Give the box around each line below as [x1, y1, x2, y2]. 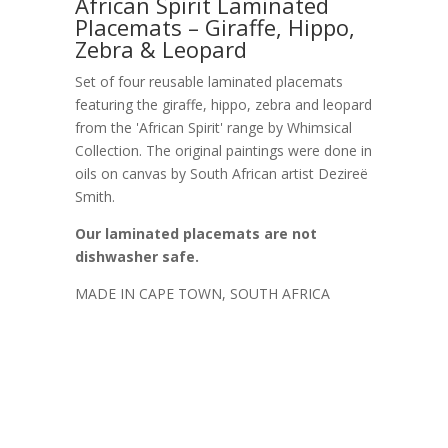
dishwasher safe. [74, 247, 199, 267]
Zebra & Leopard [74, 34, 247, 65]
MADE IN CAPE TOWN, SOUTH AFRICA [74, 284, 330, 304]
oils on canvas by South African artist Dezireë [74, 164, 368, 184]
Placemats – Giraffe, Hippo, [74, 12, 355, 43]
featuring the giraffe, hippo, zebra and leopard [74, 95, 372, 115]
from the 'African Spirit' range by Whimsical [74, 118, 352, 138]
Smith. [74, 187, 115, 207]
